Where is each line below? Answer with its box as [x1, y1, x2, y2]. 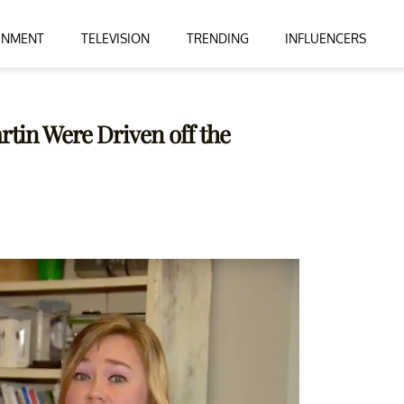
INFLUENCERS [285, 30, 367, 46]
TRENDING [186, 30, 249, 46]
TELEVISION [80, 30, 150, 46]
